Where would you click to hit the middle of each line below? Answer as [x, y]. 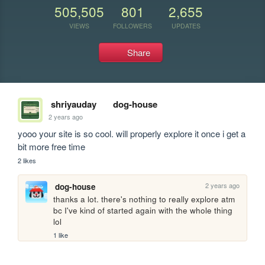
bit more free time [52, 146]
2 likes [27, 160]
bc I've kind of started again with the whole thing [143, 211]
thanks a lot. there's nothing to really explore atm [144, 199]
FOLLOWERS [132, 25]
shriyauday [73, 104]
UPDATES [186, 25]
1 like [61, 235]
